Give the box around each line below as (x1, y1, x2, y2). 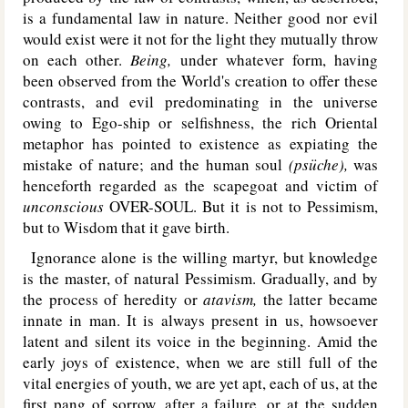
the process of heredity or (23, 289, 204, 310)
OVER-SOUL (109, 196, 194, 217)
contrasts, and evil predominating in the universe (23, 91, 378, 112)
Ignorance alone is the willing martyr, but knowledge (23, 247, 378, 268)
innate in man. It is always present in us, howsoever (23, 310, 378, 331)
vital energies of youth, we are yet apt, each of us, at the (23, 372, 378, 393)
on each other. (23, 49, 131, 70)
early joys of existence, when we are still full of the (23, 352, 378, 372)
